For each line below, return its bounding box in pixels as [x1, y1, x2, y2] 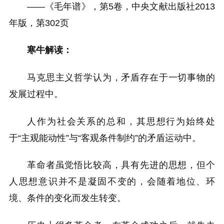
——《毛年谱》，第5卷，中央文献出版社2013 [27, 1, 215, 11]
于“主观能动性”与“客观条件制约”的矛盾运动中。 [9, 132, 201, 143]
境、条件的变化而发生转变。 [9, 193, 126, 203]
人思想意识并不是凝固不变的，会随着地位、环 [9, 176, 215, 187]
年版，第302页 [9, 17, 69, 28]
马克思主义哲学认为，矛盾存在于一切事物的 [27, 72, 215, 83]
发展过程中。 [9, 89, 63, 99]
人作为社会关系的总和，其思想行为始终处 [27, 116, 215, 126]
